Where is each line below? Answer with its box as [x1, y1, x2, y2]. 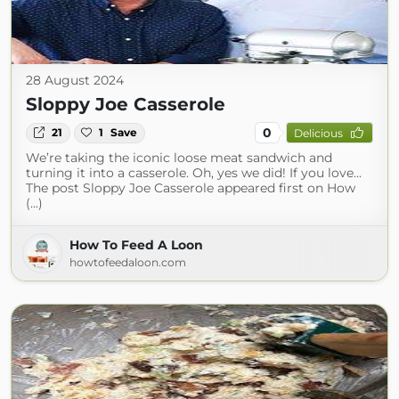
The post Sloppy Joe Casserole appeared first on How [26, 180, 355, 197]
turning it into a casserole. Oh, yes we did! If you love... [26, 165, 362, 182]
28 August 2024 [26, 72, 124, 89]
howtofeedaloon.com [69, 256, 186, 270]
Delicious [293, 126, 343, 140]
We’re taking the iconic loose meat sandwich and [26, 150, 332, 167]
